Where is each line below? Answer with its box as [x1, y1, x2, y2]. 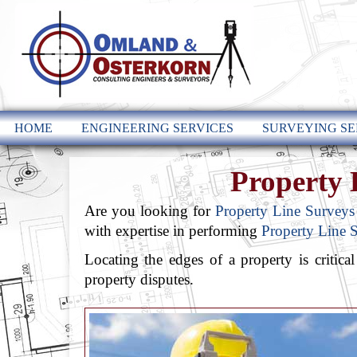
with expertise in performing [84, 222, 261, 239]
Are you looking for [84, 202, 215, 219]
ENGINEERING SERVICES [81, 121, 233, 135]
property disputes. [84, 271, 194, 288]
